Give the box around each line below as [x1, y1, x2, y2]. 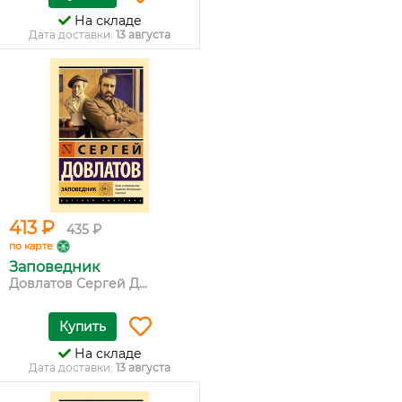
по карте [9, 240, 53, 252]
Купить [58, 319, 106, 335]
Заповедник [9, 258, 100, 275]
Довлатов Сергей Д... [9, 275, 147, 292]
